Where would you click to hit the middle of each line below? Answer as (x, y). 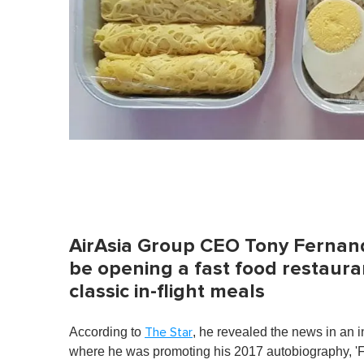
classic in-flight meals (167, 292)
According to (107, 332)
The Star (169, 333)
